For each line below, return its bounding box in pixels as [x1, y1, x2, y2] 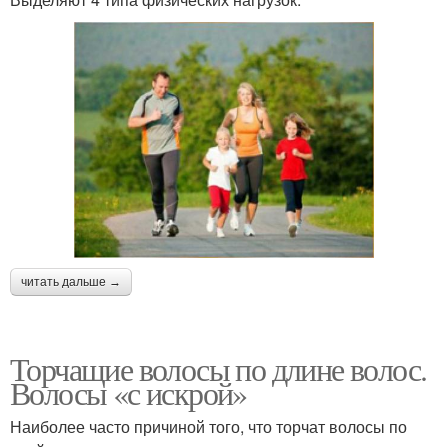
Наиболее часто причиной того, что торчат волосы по [10, 415, 407, 439]
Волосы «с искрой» [10, 371, 247, 415]
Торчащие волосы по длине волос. [10, 347, 427, 391]
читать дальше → [21, 275, 121, 290]
